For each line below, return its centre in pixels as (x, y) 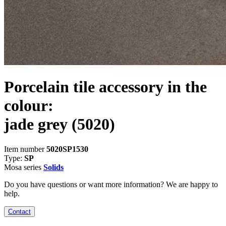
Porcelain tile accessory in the (105, 87)
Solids (53, 167)
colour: (29, 106)
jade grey (36, 124)
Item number (25, 149)
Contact (19, 211)
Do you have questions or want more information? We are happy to (111, 184)
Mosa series (24, 167)
